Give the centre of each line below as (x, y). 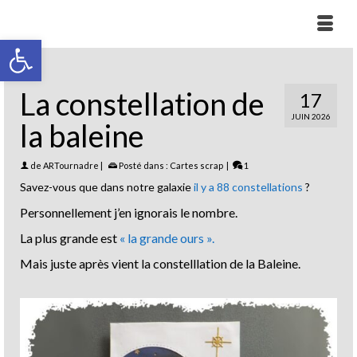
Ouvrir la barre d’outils (47, 47)
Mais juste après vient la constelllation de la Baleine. (160, 263)
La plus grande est (69, 238)
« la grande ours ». (166, 238)
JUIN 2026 (311, 116)
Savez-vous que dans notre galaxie (106, 187)
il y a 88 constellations (247, 187)
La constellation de (142, 104)
